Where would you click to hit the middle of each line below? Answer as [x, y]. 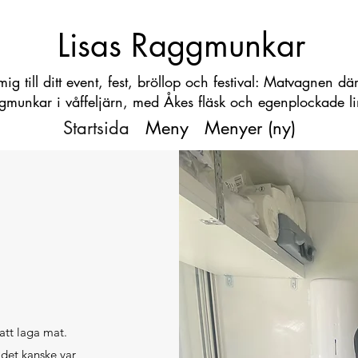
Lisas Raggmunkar [181, 46]
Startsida [96, 128]
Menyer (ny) [250, 128]
